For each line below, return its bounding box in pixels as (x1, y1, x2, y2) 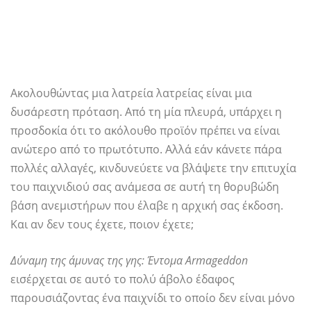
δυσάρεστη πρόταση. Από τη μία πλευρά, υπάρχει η (10, 104, 282, 119)
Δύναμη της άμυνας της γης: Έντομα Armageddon (10, 253, 248, 268)
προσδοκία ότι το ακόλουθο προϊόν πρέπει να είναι (10, 123, 280, 138)
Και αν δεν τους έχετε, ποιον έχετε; (10, 217, 194, 232)
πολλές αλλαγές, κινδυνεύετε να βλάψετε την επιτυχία (10, 160, 296, 176)
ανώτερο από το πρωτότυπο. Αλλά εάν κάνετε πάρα (10, 142, 282, 157)
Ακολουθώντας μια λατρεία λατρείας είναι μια (10, 85, 252, 101)
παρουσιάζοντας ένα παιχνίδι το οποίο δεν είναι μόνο (10, 290, 295, 305)
